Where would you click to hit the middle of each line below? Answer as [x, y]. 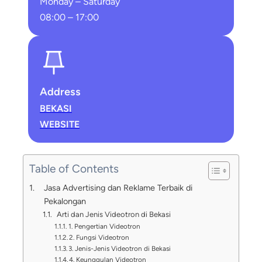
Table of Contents [74, 169]
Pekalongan [65, 201]
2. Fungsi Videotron [99, 238]
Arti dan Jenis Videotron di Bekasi [114, 215]
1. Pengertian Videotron [105, 227]
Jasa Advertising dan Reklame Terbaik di [118, 188]
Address [60, 92]
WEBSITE [60, 125]
